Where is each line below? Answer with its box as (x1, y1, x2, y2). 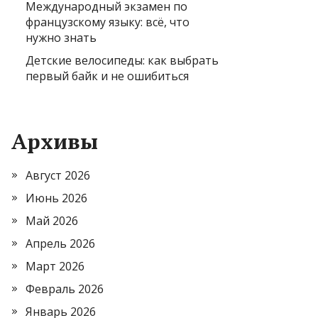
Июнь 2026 (26, 190, 87, 206)
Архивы (11, 126, 98, 155)
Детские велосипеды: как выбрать (26, 52, 219, 68)
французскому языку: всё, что (26, 13, 190, 30)
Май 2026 (26, 212, 78, 229)
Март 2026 (26, 258, 84, 274)
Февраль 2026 (26, 280, 104, 297)
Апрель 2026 (26, 235, 95, 251)
